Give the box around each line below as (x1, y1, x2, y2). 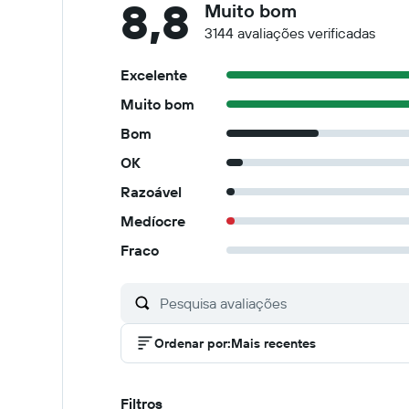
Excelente (121, 66, 187, 84)
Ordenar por (154, 335, 227, 351)
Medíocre (121, 212, 185, 230)
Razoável (121, 183, 182, 201)
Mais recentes (231, 335, 316, 351)
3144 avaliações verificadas (204, 24, 375, 42)
